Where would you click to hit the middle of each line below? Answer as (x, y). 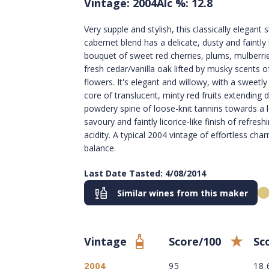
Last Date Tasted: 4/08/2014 (145, 174)
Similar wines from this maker (183, 193)
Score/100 (195, 242)
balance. (100, 148)
